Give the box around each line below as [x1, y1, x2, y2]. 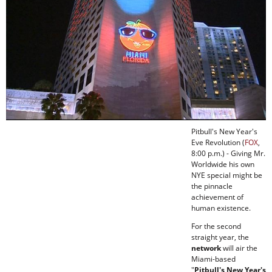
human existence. [191, 203, 251, 214]
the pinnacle [191, 181, 233, 192]
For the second [191, 221, 241, 232]
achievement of [191, 192, 243, 203]
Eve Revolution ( [191, 137, 245, 148]
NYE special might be [191, 170, 262, 181]
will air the [221, 243, 257, 254]
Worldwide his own [191, 159, 254, 170]
